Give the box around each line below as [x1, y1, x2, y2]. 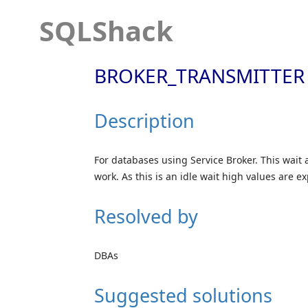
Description [94, 107, 195, 133]
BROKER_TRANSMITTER [94, 62, 305, 89]
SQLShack [39, 12, 173, 49]
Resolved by [94, 203, 198, 229]
